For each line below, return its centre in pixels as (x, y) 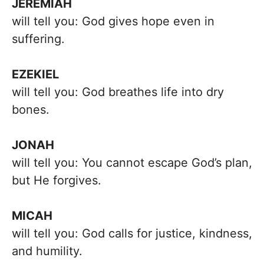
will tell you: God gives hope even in (113, 21)
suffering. (38, 39)
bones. (31, 110)
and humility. (47, 251)
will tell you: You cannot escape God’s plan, (132, 163)
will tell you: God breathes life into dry (118, 92)
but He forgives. (57, 180)
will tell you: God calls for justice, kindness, (132, 233)
